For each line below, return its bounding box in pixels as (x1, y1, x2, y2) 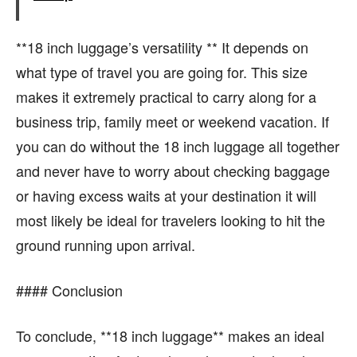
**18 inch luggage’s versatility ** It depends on (16, 37, 308, 58)
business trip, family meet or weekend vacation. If (16, 111, 329, 132)
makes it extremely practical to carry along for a (16, 86, 316, 108)
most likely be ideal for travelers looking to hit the (16, 210, 325, 231)
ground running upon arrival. (16, 234, 195, 256)
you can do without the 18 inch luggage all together (16, 135, 339, 157)
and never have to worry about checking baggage (16, 160, 330, 182)
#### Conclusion (16, 280, 123, 301)
